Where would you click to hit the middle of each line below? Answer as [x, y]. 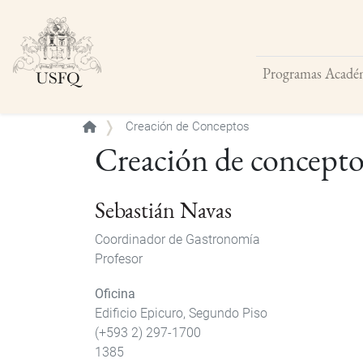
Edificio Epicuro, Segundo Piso [181, 314]
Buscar [276, 82]
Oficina [115, 294]
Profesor [119, 259]
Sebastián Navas [163, 210]
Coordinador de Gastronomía [177, 240]
